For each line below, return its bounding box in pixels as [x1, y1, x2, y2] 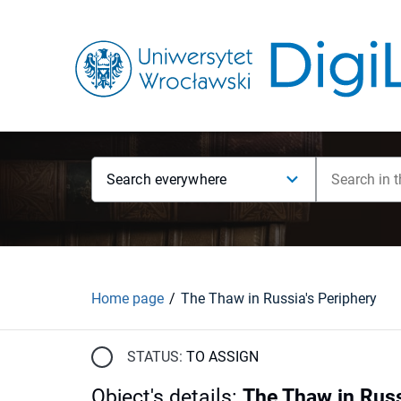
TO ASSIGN [186, 347, 259, 365]
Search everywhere [107, 171, 227, 188]
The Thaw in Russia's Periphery [181, 289, 377, 307]
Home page [91, 289, 164, 307]
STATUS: [127, 347, 183, 365]
